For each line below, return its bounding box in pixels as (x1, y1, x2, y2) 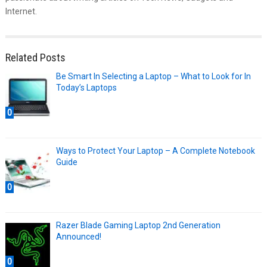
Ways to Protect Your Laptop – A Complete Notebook (55, 146, 255, 156)
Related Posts (5, 51, 66, 64)
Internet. (5, 7, 37, 17)
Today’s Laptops (55, 83, 117, 93)
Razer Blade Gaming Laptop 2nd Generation (55, 221, 221, 231)
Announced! (55, 232, 101, 242)
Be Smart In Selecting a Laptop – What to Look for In (55, 72, 251, 82)
